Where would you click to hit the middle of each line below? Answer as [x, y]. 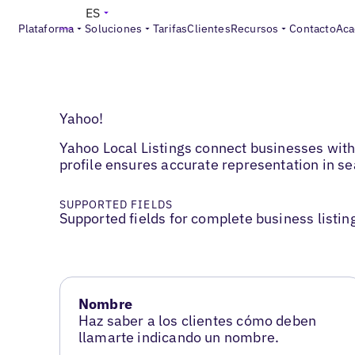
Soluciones [114, 29]
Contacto [313, 29]
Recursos [254, 29]
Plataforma [46, 29]
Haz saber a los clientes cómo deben [197, 321]
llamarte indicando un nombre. [179, 338]
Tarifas [170, 29]
